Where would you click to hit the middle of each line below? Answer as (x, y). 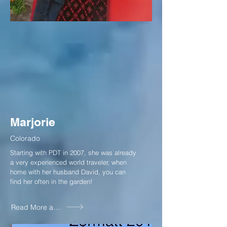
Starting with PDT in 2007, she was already (73, 153)
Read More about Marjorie (53, 207)
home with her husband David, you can (68, 172)
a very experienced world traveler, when (68, 162)
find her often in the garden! (52, 181)
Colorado (25, 138)
